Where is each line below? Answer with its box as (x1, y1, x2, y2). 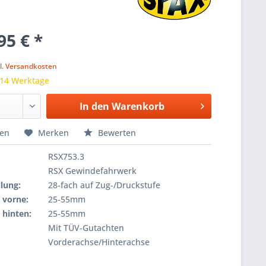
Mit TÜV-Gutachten (48, 222, 125, 233)
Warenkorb (111, 100, 164, 113)
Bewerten (96, 127, 137, 138)
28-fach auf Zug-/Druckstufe (48, 179, 161, 191)
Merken (38, 127, 69, 138)
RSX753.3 (48, 151, 85, 162)
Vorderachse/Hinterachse (48, 236, 150, 248)
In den (79, 100, 109, 113)
